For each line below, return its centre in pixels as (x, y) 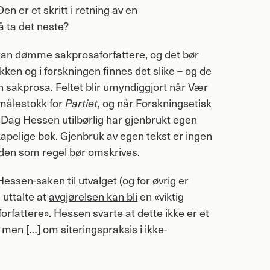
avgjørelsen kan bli (93, 196)
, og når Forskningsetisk (155, 102)
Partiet (82, 102)
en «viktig (161, 196)
